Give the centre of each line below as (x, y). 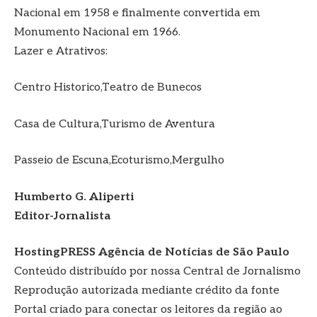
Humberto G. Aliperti (74, 197)
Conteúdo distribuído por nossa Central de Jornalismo (157, 272)
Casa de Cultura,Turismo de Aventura (115, 124)
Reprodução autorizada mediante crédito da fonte (147, 291)
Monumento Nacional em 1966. (97, 32)
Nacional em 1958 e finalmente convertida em (137, 13)
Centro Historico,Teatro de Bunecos (108, 88)
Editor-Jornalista (63, 216)
